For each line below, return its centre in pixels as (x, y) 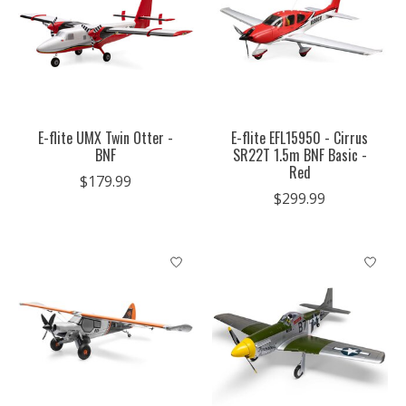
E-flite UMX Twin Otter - (106, 138)
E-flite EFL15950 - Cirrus (300, 138)
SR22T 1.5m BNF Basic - (300, 155)
